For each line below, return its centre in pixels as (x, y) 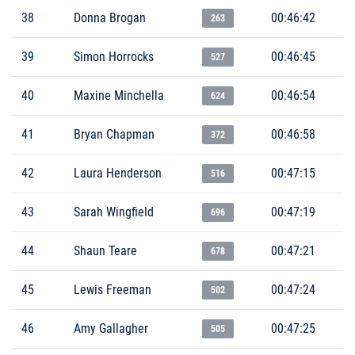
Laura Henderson (118, 173)
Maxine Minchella (119, 95)
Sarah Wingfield (114, 212)
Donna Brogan (110, 17)
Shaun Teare (105, 250)
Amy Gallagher (111, 328)
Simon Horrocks (114, 56)
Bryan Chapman (114, 134)
